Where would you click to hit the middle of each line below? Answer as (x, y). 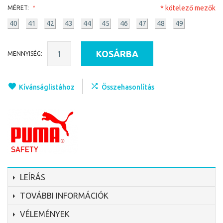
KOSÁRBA (117, 54)
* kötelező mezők (188, 8)
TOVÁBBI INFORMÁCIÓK (64, 196)
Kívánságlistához (47, 87)
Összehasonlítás (128, 87)
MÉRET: (19, 8)
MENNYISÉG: (25, 54)
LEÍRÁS (33, 177)
